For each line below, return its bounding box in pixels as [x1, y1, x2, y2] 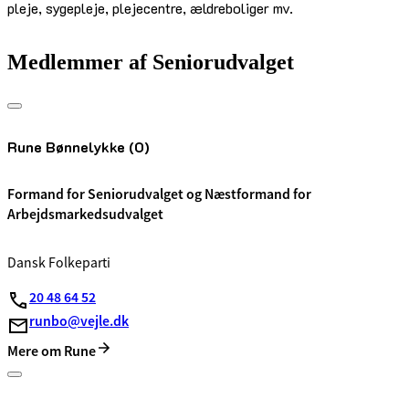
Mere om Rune [7, 341, 96, 362]
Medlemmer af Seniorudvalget [7, 50, 294, 75]
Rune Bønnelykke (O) [7, 137, 150, 157]
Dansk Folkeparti [7, 254, 110, 273]
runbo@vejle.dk [29, 311, 129, 331]
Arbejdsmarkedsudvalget [7, 204, 163, 225]
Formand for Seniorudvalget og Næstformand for [7, 184, 311, 204]
